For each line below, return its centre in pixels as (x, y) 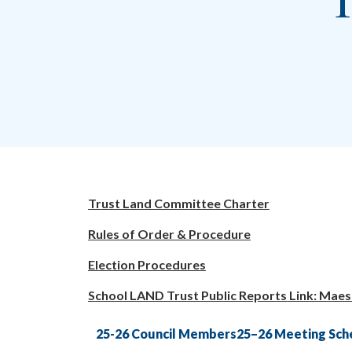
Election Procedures (147, 264)
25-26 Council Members (166, 333)
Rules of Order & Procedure (169, 233)
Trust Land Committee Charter (179, 203)
